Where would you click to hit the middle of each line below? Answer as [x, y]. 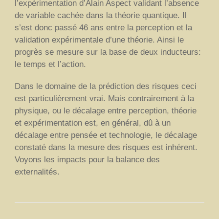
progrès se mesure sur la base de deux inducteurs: [108, 52]
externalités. [37, 172]
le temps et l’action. [50, 64]
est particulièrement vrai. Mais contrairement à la [104, 98]
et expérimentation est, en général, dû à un [93, 123]
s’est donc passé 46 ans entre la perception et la [103, 27]
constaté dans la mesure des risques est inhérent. [106, 147]
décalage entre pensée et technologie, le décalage [106, 135]
